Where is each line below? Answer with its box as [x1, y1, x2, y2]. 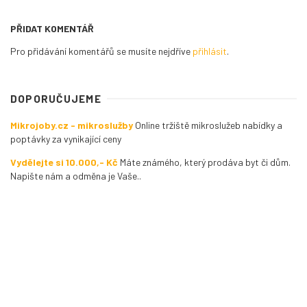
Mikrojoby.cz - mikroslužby [10, 119, 133, 132]
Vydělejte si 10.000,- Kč [10, 156, 118, 169]
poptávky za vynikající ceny [10, 133, 121, 145]
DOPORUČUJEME [10, 93, 101, 106]
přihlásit [193, 45, 227, 58]
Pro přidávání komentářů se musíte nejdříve [10, 45, 193, 58]
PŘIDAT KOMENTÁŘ [10, 23, 94, 35]
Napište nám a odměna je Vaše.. [10, 170, 141, 182]
